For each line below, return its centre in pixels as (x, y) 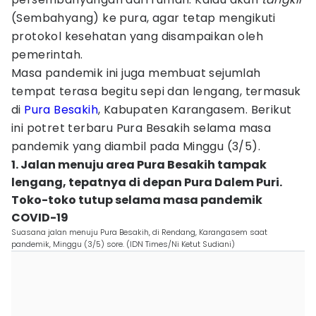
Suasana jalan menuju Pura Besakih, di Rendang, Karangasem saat (139, 232)
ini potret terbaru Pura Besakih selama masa (141, 128)
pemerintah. (47, 55)
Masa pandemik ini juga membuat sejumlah (136, 73)
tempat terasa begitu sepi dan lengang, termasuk (156, 91)
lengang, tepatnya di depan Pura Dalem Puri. (147, 182)
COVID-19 (40, 218)
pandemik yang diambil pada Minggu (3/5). (136, 146)
